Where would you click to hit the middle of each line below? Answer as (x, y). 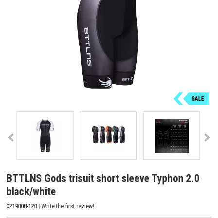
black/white (31, 191)
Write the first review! (68, 206)
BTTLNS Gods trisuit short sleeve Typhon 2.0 (103, 178)
